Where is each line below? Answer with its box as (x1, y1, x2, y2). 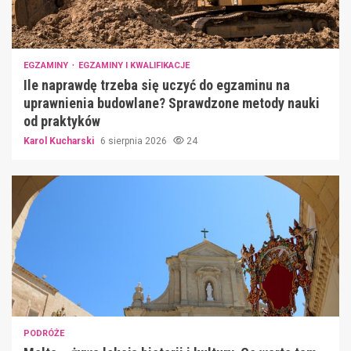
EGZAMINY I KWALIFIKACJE (78, 60, 190, 71)
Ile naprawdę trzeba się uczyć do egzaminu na (24, 76, 290, 93)
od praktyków (24, 112, 100, 129)
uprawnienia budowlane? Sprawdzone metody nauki (24, 94, 320, 111)
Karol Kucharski (24, 135, 96, 147)
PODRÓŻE (24, 327, 64, 338)
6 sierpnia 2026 (100, 135, 169, 147)
